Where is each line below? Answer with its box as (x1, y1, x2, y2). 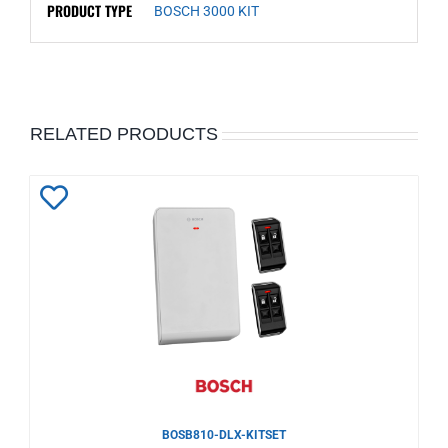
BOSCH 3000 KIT (153, 2, 259, 19)
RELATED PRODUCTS (30, 124, 218, 145)
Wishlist (40, 270, 138, 304)
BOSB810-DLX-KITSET (162, 428, 286, 443)
